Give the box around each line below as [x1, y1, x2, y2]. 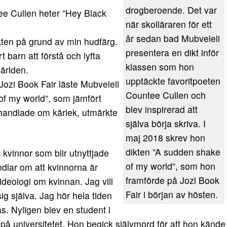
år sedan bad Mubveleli [126, 32, 220, 45]
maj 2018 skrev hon [126, 131, 205, 144]
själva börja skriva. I [126, 117, 206, 130]
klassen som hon [126, 60, 194, 73]
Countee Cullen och [126, 89, 206, 101]
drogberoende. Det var [126, 4, 217, 16]
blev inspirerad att [126, 103, 198, 116]
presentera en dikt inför [126, 46, 219, 59]
